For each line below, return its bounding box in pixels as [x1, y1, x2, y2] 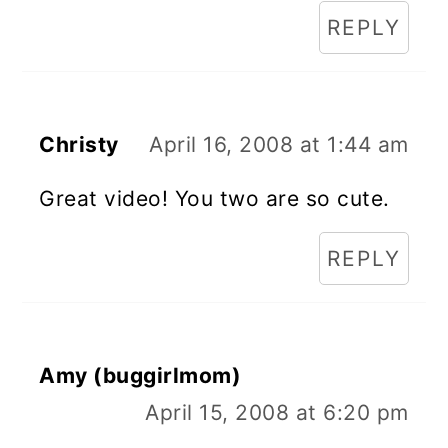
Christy [39, 131, 119, 157]
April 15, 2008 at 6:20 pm [145, 399, 409, 425]
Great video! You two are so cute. [39, 185, 390, 211]
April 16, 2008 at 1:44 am [149, 131, 409, 157]
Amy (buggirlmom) [39, 362, 242, 388]
